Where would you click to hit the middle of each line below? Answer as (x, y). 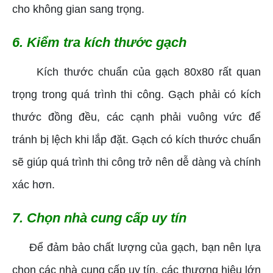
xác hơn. (34, 184)
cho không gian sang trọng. (78, 9)
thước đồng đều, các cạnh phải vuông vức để (136, 117)
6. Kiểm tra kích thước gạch (99, 42)
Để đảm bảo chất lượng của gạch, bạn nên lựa (136, 247)
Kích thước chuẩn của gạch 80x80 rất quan (136, 72)
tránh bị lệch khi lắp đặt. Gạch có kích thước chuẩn (136, 139)
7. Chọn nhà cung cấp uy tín (99, 218)
